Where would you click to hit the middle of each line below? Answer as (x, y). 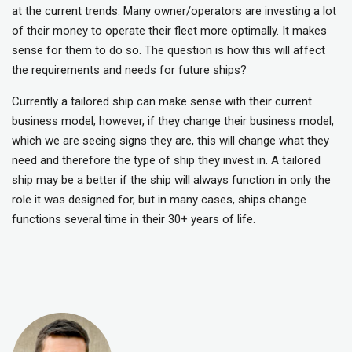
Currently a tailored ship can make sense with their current (162, 102)
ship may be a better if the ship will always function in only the (171, 180)
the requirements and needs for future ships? (129, 70)
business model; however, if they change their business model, (173, 121)
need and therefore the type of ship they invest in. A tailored (166, 161)
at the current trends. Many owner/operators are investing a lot (174, 11)
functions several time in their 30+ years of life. (134, 220)
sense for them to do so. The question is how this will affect (169, 51)
